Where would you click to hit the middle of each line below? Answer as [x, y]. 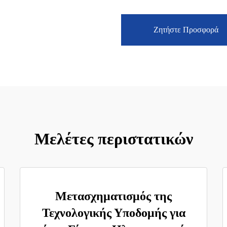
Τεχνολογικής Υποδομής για [113, 213]
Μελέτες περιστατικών [113, 139]
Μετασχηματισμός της [113, 196]
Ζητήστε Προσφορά [186, 30]
